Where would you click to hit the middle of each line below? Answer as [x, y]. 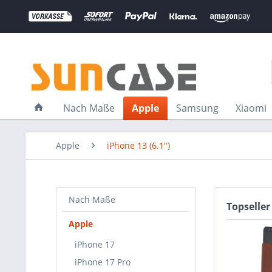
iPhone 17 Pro [103, 262]
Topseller [248, 206]
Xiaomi [251, 108]
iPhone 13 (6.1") [138, 145]
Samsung [197, 108]
